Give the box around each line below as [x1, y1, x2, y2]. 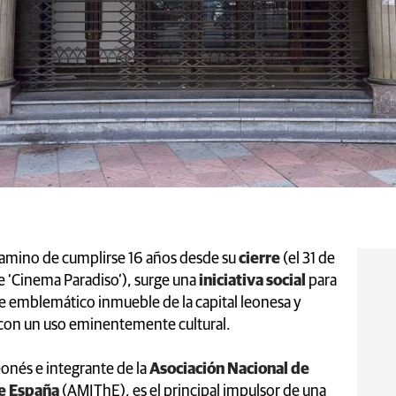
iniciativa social [199, 272, 306, 289]
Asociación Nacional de [149, 361, 309, 377]
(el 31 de [280, 250, 335, 267]
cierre [236, 250, 280, 267]
